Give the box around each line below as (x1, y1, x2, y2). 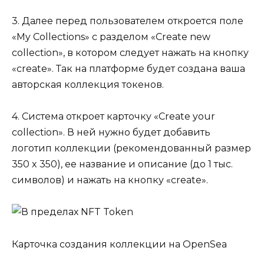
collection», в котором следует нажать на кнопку (12, 47, 249, 58)
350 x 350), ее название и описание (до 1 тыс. (12, 159, 233, 170)
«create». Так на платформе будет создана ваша (12, 62, 245, 74)
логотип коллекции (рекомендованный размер (12, 143, 251, 154)
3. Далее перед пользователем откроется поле (12, 15, 243, 27)
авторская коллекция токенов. (12, 78, 164, 90)
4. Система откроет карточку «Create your (12, 111, 215, 123)
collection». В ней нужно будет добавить (12, 127, 210, 138)
